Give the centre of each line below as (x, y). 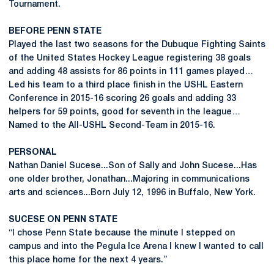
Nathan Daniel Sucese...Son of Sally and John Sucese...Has (133, 166)
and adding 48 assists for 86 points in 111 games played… (131, 72)
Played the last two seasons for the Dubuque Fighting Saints (137, 45)
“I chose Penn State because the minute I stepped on (122, 233)
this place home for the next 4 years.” (88, 260)
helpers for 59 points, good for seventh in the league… (124, 112)
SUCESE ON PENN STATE (63, 220)
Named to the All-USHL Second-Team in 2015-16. (112, 126)
